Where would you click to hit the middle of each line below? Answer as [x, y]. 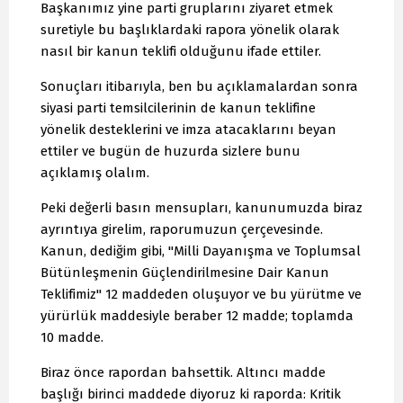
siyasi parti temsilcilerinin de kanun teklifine [178, 108]
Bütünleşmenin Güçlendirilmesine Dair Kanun [185, 273]
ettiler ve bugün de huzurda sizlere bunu [170, 152]
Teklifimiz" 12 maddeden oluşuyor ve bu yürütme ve [201, 295]
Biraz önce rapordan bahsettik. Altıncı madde [183, 373]
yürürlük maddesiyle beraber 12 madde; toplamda [197, 316]
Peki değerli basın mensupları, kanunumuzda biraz [201, 208]
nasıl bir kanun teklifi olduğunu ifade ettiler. [181, 52]
